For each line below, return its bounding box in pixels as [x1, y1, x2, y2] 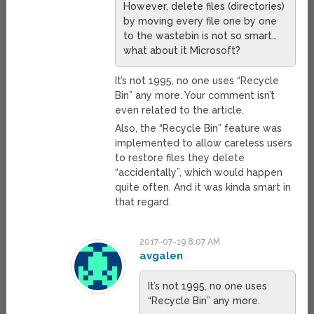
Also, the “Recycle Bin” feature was [114, 123, 282, 135]
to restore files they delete [114, 152, 245, 164]
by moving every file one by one [123, 15, 277, 27]
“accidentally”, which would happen [114, 167, 282, 179]
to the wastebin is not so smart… [123, 30, 277, 42]
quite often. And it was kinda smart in [114, 182, 291, 193]
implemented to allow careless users [114, 137, 292, 149]
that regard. [114, 196, 171, 208]
